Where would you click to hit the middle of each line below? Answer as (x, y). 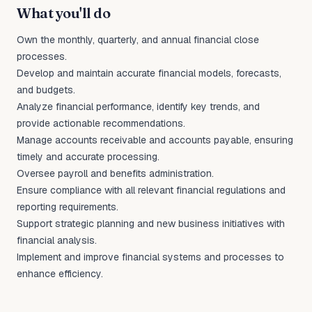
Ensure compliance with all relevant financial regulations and (151, 190)
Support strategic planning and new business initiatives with (151, 224)
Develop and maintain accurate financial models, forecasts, (149, 73)
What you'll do (63, 13)
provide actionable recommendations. (101, 123)
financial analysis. (57, 240)
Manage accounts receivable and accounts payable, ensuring (155, 140)
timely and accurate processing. (88, 157)
